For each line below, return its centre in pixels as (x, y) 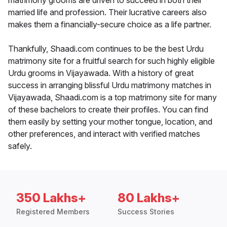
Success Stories (146, 212)
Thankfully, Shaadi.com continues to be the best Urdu (106, 49)
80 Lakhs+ (149, 198)
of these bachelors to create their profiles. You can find (108, 110)
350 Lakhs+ (51, 198)
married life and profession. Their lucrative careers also (107, 12)
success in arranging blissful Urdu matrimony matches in (110, 85)
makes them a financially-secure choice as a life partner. (110, 25)
